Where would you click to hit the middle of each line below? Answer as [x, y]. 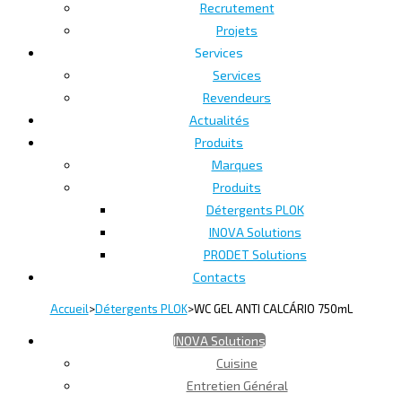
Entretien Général [237, 385]
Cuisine [237, 363]
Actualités [219, 119]
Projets [237, 30]
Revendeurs [237, 97]
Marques [237, 164]
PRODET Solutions [255, 254]
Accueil [69, 308]
